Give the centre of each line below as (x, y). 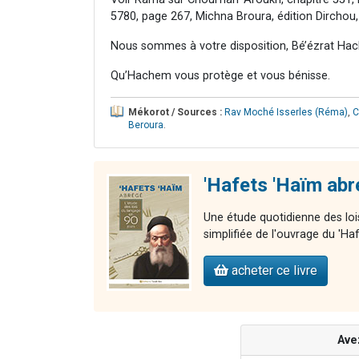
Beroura (146, 125)
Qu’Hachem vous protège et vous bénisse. (220, 75)
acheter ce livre (273, 270)
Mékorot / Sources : (175, 112)
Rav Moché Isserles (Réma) (286, 112)
